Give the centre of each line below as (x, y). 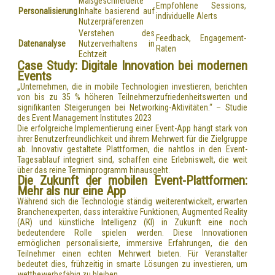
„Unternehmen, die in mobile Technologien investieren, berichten (132, 86)
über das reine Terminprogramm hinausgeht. (93, 170)
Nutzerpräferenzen (111, 21)
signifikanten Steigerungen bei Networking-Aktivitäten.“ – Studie (132, 107)
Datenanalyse (42, 43)
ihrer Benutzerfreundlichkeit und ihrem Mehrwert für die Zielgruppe (132, 138)
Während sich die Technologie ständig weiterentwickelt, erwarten (132, 201)
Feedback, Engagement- (201, 38)
